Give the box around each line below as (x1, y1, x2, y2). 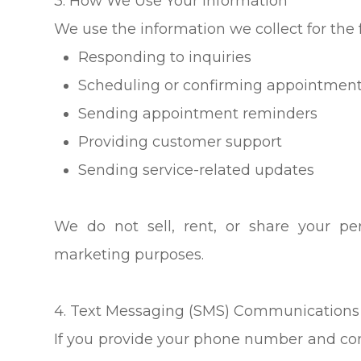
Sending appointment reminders (78, 104, 318, 122)
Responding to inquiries (78, 48, 252, 66)
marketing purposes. (54, 245, 205, 263)
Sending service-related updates (78, 160, 315, 179)
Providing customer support (78, 132, 283, 151)
